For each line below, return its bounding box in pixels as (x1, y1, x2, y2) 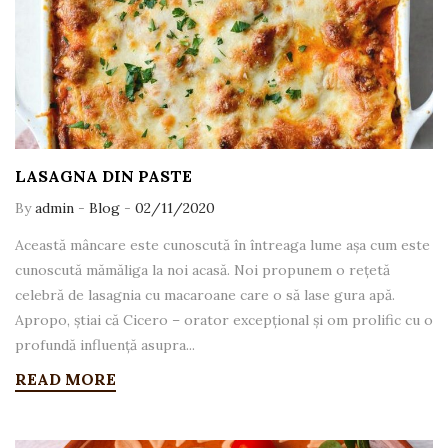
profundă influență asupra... (15, 335, 195, 354)
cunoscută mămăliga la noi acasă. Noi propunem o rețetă (15, 260, 390, 279)
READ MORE (15, 368, 116, 389)
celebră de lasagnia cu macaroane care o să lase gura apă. (15, 285, 395, 304)
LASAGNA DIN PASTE (15, 165, 192, 186)
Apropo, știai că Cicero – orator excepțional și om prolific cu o (15, 310, 433, 329)
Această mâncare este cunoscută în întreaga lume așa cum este (15, 235, 430, 254)
